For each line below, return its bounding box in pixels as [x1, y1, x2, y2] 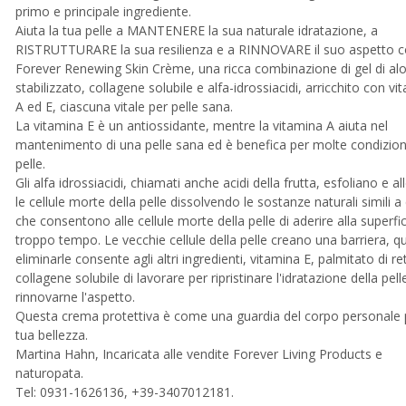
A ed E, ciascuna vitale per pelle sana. [14, 98, 233, 115]
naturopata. [14, 364, 83, 382]
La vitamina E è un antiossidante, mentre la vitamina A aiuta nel [14, 117, 388, 134]
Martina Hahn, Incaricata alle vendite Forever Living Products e [14, 345, 382, 362]
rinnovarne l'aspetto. [14, 288, 135, 305]
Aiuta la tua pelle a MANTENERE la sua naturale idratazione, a [14, 22, 378, 39]
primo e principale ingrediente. [14, 3, 191, 20]
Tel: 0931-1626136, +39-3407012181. [14, 383, 234, 401]
